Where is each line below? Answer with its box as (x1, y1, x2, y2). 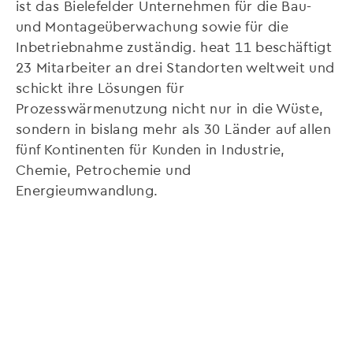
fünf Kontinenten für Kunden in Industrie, (16, 140, 285, 158)
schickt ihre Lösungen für (16, 79, 184, 96)
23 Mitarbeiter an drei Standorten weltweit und (16, 58, 335, 76)
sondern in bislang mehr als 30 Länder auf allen (16, 120, 331, 137)
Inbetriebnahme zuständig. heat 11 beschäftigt (16, 38, 333, 55)
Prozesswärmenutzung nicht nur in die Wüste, (16, 99, 324, 117)
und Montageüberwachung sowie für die (16, 17, 288, 35)
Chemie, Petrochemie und (16, 161, 191, 178)
